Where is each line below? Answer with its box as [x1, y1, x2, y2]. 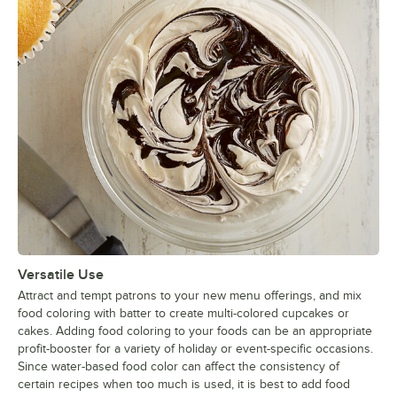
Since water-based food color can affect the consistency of [18, 360, 339, 374]
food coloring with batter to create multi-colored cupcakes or [18, 307, 349, 321]
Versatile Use [18, 267, 104, 284]
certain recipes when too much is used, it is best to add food [18, 378, 350, 392]
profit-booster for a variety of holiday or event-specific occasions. [18, 342, 373, 356]
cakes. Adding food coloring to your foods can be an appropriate [18, 324, 372, 339]
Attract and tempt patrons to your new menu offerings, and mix [18, 289, 362, 303]
